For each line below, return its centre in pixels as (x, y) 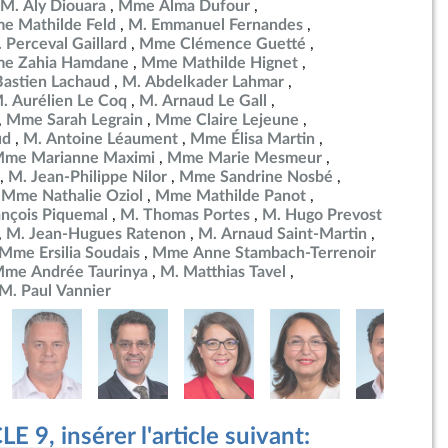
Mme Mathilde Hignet (219, 63)
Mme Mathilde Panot (230, 196)
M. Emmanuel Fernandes (215, 25)
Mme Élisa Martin (252, 139)
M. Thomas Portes (185, 215)
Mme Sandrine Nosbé (256, 177)
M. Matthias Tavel (223, 272)
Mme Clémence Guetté (222, 44)
